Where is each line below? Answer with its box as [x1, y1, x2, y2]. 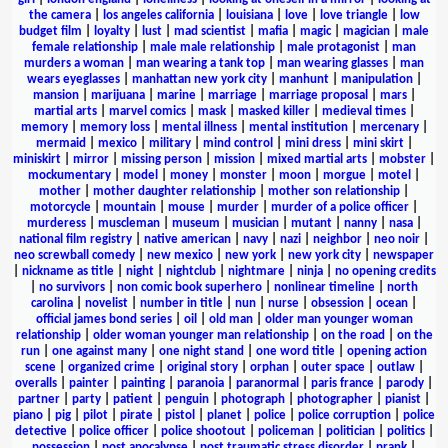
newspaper [373, 248, 434, 262]
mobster [379, 152, 426, 166]
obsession [311, 296, 364, 310]
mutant [290, 216, 332, 230]
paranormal [236, 376, 299, 390]
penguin [165, 392, 209, 406]
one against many [52, 344, 147, 358]
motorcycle [30, 200, 91, 214]
